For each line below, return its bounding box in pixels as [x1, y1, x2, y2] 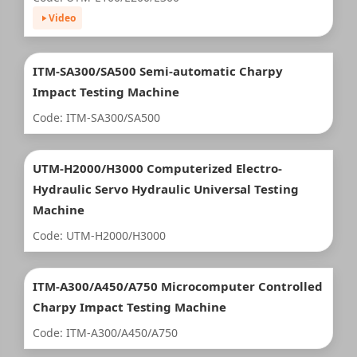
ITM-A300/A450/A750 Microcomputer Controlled [33, 278, 323, 294]
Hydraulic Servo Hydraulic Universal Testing [33, 181, 299, 197]
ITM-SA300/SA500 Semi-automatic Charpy [33, 63, 283, 79]
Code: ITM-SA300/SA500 [33, 110, 160, 125]
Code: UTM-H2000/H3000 [33, 228, 166, 243]
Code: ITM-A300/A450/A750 [33, 325, 178, 340]
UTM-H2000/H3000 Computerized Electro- [33, 160, 282, 176]
